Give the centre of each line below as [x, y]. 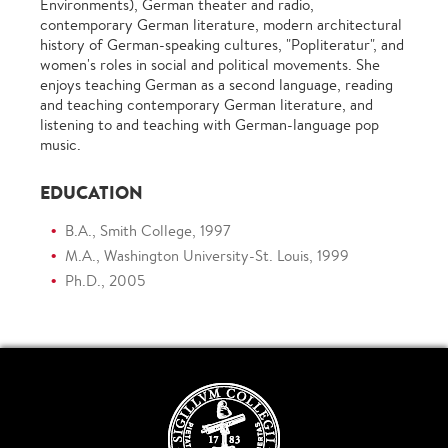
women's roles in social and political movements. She [210, 64]
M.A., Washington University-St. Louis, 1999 [207, 255]
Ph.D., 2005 [105, 280]
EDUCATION [91, 192]
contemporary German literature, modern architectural [221, 24]
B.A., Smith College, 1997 [148, 230]
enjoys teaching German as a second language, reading [216, 84]
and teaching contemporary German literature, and [206, 104]
